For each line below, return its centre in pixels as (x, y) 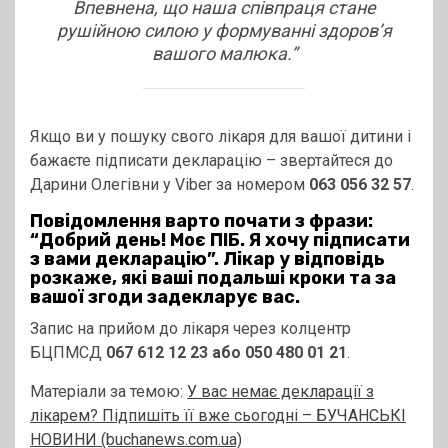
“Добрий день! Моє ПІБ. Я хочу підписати (220, 240)
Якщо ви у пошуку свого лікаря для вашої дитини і (220, 137)
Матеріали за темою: (108, 392)
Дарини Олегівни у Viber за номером (169, 185)
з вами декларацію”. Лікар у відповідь (207, 259)
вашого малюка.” (224, 54)
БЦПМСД (68, 353)
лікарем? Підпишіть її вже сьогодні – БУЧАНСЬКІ (218, 416)
